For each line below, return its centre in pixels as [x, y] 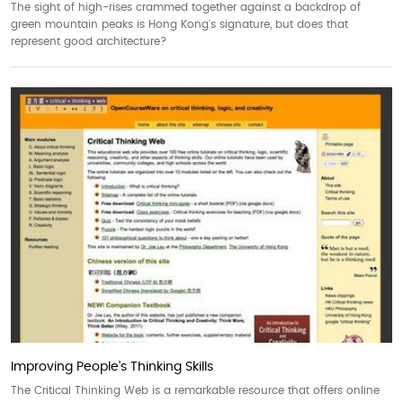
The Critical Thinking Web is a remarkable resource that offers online [195, 391]
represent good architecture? [89, 41]
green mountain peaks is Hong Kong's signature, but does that [179, 24]
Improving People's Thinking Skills [112, 367]
